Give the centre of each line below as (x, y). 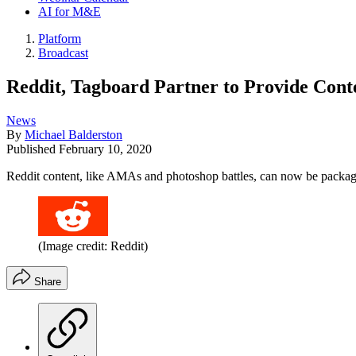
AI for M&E (70, 12)
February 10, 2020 (105, 149)
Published (33, 149)
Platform (60, 39)
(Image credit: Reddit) (93, 246)
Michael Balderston (74, 134)
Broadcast (63, 53)
